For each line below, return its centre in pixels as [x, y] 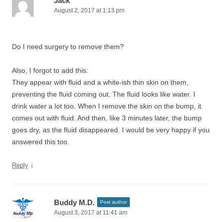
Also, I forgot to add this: [50, 70]
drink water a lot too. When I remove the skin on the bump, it [107, 106]
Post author [113, 202]
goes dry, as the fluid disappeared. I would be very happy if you [111, 130]
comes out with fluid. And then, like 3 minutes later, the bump [107, 118]
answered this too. [41, 142]
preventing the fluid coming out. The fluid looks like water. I [104, 94]
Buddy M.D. [74, 202]
